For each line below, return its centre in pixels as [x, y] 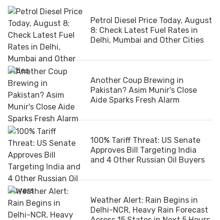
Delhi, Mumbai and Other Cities [147, 40]
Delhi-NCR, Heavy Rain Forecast [149, 210]
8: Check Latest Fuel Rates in [144, 30]
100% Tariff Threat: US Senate [145, 140]
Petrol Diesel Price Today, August [151, 20]
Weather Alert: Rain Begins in [144, 200]
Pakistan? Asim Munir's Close [144, 90]
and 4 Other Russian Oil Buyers [148, 160]
